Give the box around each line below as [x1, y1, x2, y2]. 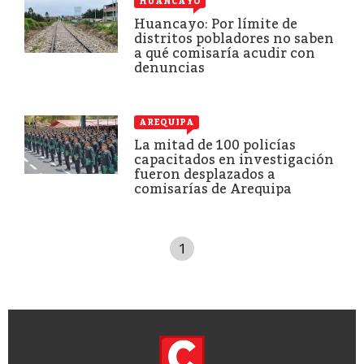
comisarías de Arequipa [134, 180, 292, 197]
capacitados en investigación [134, 151, 334, 167]
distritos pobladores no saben [134, 30, 334, 46]
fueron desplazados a [134, 166, 275, 182]
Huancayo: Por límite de [134, 15, 297, 32]
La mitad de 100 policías [134, 136, 296, 153]
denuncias [134, 59, 205, 76]
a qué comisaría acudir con [134, 45, 315, 61]
